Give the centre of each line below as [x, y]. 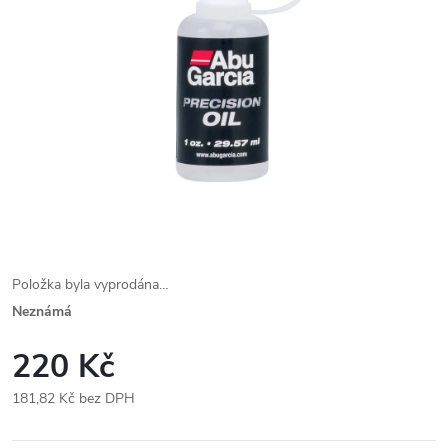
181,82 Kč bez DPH [73, 398]
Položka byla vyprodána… [90, 284]
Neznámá [42, 311]
